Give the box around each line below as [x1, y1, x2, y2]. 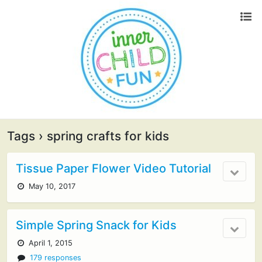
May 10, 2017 [26, 182, 76, 191]
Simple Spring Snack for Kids [16, 218, 177, 232]
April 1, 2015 [26, 239, 73, 247]
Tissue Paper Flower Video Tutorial [16, 161, 211, 175]
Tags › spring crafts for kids [7, 129, 169, 143]
